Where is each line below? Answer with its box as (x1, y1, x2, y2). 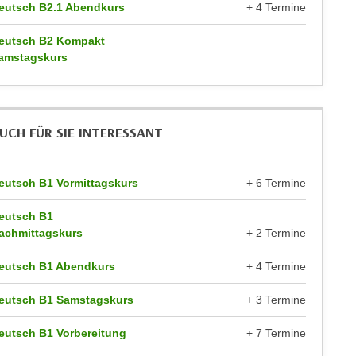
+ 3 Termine (246, 293, 306, 306)
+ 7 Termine (246, 327, 306, 339)
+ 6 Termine (246, 176, 306, 189)
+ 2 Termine (246, 226, 306, 239)
